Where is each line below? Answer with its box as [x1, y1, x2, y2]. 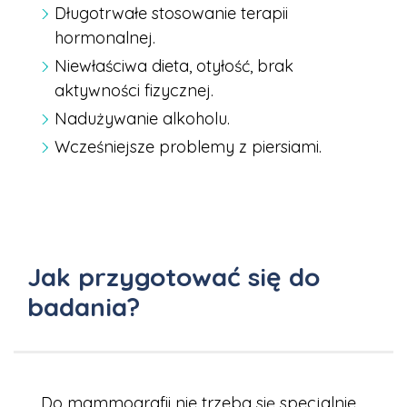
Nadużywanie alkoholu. [55, 108, 230, 130]
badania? [27, 291, 140, 323]
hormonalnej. [55, 27, 155, 49]
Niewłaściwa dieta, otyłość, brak [55, 55, 293, 77]
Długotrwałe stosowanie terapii [55, 3, 288, 25]
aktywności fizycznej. [55, 80, 213, 102]
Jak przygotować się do [27, 261, 320, 293]
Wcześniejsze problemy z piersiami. [55, 136, 322, 158]
